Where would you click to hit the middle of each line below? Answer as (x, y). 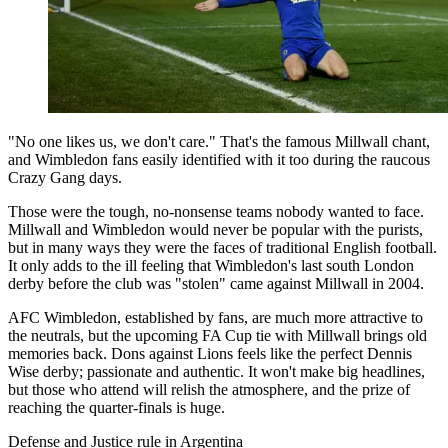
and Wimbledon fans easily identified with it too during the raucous (219, 160)
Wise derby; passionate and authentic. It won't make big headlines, (216, 372)
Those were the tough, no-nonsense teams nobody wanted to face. (216, 212)
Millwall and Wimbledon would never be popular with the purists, (215, 230)
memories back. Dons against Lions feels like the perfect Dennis (210, 354)
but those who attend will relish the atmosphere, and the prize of (209, 390)
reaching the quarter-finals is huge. (116, 408)
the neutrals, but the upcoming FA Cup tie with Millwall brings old (217, 336)
